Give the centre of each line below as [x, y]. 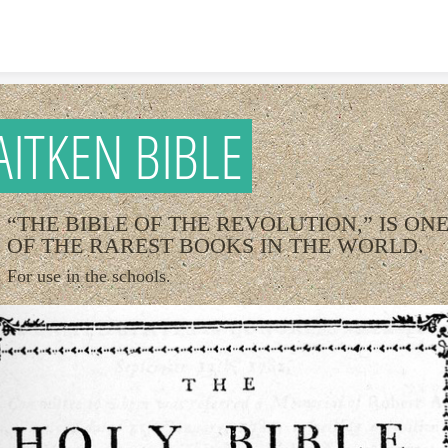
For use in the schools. [89, 276]
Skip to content [224, 18]
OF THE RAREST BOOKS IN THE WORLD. [215, 245]
